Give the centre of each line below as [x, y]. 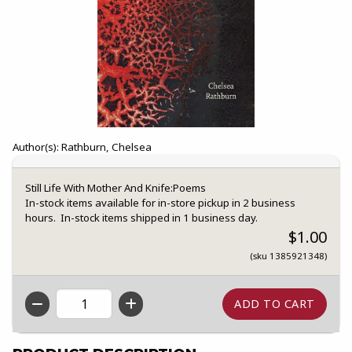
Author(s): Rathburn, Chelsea [82, 147]
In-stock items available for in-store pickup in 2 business [160, 202]
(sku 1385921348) [288, 255]
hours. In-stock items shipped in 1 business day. [141, 217]
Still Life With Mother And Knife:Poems [115, 187]
